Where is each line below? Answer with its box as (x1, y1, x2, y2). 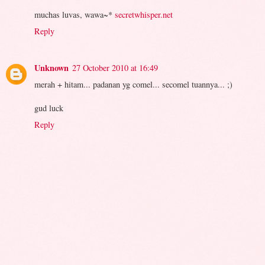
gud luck (34, 102, 63, 114)
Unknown (34, 62, 69, 75)
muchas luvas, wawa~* (34, 9, 115, 21)
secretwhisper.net (115, 9, 173, 21)
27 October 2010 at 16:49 (72, 62, 158, 74)
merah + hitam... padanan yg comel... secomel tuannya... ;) (34, 79, 232, 91)
